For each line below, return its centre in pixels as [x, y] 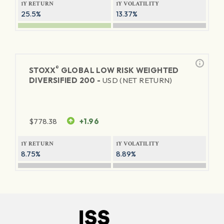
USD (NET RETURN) [137, 80]
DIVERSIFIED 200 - [66, 80]
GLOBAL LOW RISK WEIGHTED [119, 70]
